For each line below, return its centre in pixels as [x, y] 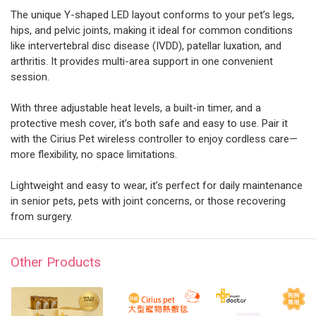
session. [30, 77]
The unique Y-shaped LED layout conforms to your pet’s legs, [152, 14]
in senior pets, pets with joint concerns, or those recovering [148, 201]
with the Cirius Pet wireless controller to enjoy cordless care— [154, 139]
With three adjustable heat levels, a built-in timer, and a [136, 108]
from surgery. [42, 216]
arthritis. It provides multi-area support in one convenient [142, 61]
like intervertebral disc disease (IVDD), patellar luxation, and [146, 45]
